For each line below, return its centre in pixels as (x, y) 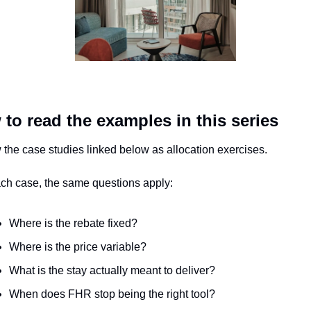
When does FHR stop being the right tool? (112, 294)
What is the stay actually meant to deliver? (112, 271)
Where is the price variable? (78, 247)
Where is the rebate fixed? (73, 224)
